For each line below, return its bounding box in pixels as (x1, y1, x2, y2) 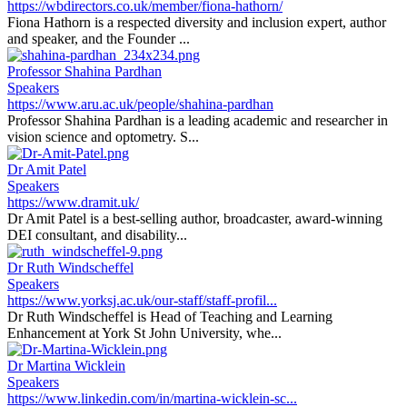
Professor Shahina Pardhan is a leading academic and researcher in (7, 113, 388, 128)
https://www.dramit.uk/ (7, 194, 139, 210)
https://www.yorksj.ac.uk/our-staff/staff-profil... (7, 293, 277, 308)
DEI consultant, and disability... (7, 227, 187, 243)
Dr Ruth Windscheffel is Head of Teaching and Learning (7, 309, 333, 324)
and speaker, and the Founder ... (7, 31, 190, 46)
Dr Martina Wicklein (7, 358, 125, 373)
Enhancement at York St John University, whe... (7, 325, 282, 341)
